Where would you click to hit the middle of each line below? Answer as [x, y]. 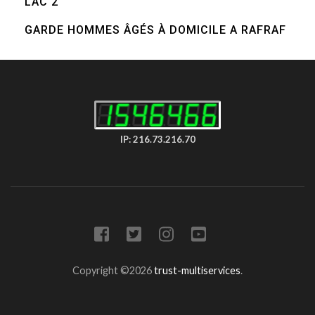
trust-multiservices [197, 271]
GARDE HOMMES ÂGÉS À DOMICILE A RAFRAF [155, 30]
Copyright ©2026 [113, 271]
